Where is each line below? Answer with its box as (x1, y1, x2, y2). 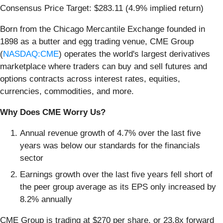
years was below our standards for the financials (20, 140, 200, 150)
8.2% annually (20, 195, 72, 205)
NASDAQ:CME (3, 49, 59, 59)
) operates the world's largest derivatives (59, 49, 210, 59)
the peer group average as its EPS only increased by (20, 182, 216, 192)
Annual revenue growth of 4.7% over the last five (20, 128, 201, 138)
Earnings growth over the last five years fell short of (20, 170, 213, 180)
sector (20, 153, 43, 163)
